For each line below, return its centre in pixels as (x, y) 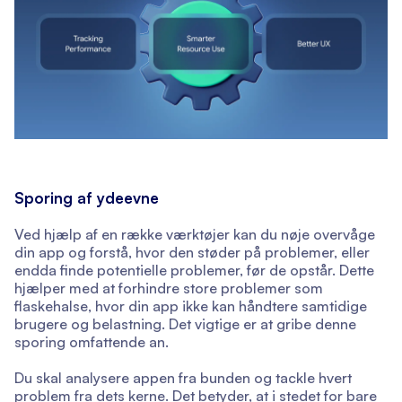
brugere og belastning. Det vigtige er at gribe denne (185, 324)
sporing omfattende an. (92, 342)
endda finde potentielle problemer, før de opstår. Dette (194, 271)
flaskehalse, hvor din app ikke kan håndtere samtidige (191, 306)
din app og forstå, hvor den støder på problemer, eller (192, 253)
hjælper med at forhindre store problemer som (169, 288)
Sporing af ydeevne (87, 198)
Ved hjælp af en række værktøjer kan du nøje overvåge (195, 235)
